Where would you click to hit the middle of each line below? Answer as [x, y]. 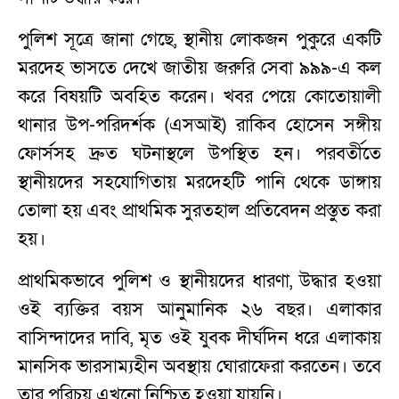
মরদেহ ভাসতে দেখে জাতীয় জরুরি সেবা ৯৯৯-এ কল [199, 68]
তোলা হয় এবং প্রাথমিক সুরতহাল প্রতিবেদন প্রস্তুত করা [199, 210]
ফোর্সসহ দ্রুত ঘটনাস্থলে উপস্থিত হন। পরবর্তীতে [199, 153]
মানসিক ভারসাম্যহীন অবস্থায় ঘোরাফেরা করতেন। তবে [199, 366]
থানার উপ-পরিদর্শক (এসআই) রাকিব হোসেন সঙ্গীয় [199, 125]
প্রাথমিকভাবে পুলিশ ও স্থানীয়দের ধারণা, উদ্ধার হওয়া [199, 281]
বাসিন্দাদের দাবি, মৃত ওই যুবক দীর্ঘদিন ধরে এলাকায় [199, 338]
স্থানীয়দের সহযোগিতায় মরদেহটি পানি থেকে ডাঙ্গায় [199, 182]
